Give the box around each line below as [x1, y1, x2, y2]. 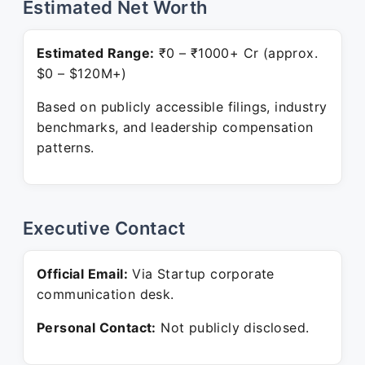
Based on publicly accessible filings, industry [37, 99, 328, 115]
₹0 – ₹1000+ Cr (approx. [154, 45, 319, 61]
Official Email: [37, 266, 128, 282]
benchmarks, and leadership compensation [37, 119, 314, 135]
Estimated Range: [37, 45, 155, 61]
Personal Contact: [37, 319, 156, 336]
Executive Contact [23, 218, 186, 239]
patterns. [37, 139, 95, 156]
